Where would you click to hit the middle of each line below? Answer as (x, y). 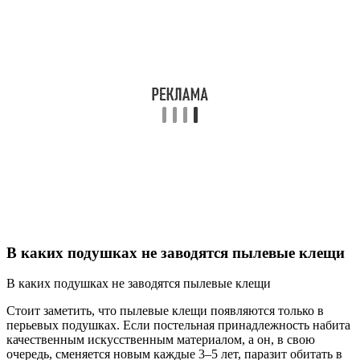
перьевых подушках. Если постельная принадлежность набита (178, 325)
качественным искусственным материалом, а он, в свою (161, 340)
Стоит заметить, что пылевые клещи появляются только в (165, 311)
